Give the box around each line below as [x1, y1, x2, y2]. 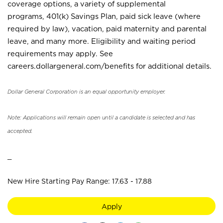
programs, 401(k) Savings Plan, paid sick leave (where [7, 12, 201, 20]
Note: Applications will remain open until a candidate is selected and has [7, 114, 195, 120]
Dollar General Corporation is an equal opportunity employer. [7, 89, 165, 95]
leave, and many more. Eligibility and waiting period [7, 37, 196, 45]
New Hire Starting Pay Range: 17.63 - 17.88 [7, 177, 152, 185]
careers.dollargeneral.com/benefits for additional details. [7, 62, 216, 70]
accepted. [7, 128, 32, 134]
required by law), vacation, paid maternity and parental [7, 25, 207, 32]
